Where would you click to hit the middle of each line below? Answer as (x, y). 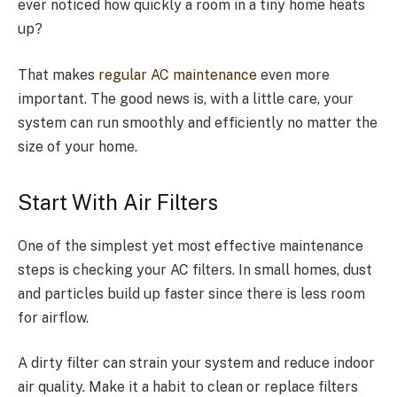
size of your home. (78, 146)
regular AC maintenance (178, 74)
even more (293, 74)
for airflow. (55, 317)
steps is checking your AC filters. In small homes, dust (195, 269)
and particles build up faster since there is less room (191, 293)
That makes (58, 74)
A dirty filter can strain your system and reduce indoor (196, 363)
